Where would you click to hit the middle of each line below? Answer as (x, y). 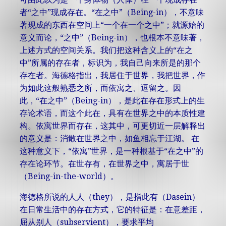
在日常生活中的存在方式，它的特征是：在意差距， (112, 210)
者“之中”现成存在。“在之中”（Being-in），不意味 (112, 12)
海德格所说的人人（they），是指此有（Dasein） (110, 197)
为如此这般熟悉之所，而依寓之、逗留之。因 (100, 88)
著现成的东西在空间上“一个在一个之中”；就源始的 (112, 25)
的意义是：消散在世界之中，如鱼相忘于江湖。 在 (109, 138)
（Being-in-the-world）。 (69, 176)
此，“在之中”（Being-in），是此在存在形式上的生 (112, 101)
